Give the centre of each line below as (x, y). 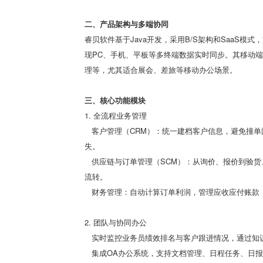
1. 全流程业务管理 (116, 115)
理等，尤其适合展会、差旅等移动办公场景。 (161, 70)
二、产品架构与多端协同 (129, 24)
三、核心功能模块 (117, 100)
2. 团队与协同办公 (116, 222)
